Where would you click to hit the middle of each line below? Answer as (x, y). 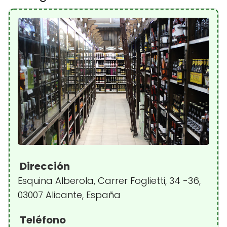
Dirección (44, 166)
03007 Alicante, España (69, 195)
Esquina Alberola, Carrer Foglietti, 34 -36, (109, 181)
